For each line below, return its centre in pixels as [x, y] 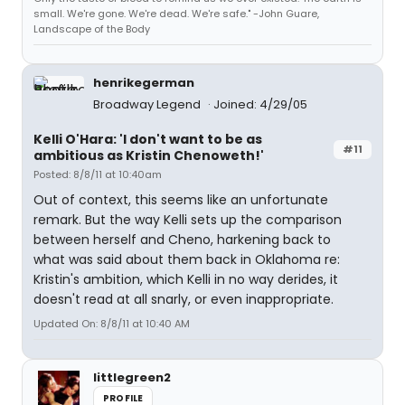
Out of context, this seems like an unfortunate [181, 200]
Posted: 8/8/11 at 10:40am [98, 174]
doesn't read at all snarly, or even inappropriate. [184, 299]
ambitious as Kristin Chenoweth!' [149, 155]
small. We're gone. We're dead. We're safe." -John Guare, [176, 14]
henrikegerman [144, 83]
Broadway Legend [148, 104]
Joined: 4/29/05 [260, 104]
